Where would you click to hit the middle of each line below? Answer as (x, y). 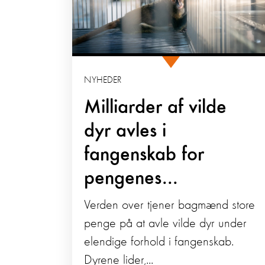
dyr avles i (125, 132)
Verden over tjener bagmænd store (169, 206)
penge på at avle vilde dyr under (165, 224)
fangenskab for (144, 155)
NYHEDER (103, 81)
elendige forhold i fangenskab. (159, 242)
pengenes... (131, 179)
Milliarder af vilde (155, 108)
